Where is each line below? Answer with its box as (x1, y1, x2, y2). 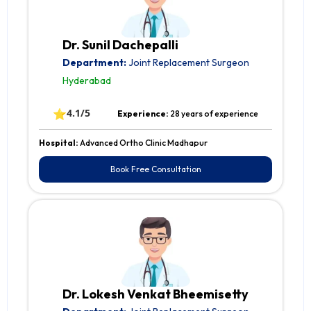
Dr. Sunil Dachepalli (62, 37, 178, 53)
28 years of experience (170, 108, 259, 119)
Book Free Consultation (110, 164, 201, 175)
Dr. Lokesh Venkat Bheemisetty (62, 286, 249, 303)
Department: (62, 56, 126, 69)
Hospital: (39, 137, 80, 149)
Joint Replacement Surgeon (126, 56, 249, 69)
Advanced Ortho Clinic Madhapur (80, 137, 208, 149)
